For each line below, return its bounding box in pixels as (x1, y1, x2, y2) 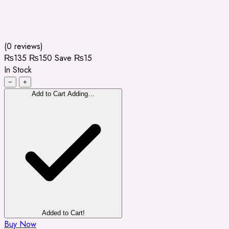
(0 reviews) (4, 40, 43, 52)
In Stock (4, 63, 32, 76)
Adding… (67, 89, 95, 98)
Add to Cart (32, 89, 65, 98)
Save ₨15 (55, 52, 92, 64)
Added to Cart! (41, 209, 85, 217)
